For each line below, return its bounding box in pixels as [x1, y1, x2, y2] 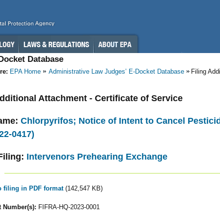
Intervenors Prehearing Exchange [27, 152, 167, 162]
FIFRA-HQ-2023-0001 [36, 203, 100, 211]
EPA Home [10, 68, 41, 75]
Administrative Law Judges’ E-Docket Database [49, 68, 184, 75]
